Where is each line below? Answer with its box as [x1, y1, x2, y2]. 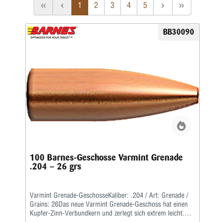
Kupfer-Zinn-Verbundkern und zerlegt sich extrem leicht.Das [30, 209, 195, 218]
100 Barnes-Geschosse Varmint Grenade [30, 152, 183, 163]
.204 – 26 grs [30, 161, 81, 172]
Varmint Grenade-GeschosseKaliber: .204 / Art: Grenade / [30, 191, 188, 200]
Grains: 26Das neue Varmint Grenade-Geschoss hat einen [30, 200, 188, 209]
